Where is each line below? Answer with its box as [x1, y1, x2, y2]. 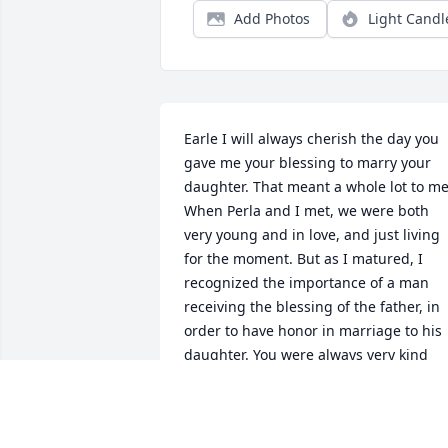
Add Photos [234, 9, 310, 29]
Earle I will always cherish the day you [184, 129, 439, 149]
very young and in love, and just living [184, 225, 440, 245]
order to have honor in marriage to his [184, 321, 442, 341]
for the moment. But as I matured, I [184, 249, 423, 269]
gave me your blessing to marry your [184, 153, 431, 173]
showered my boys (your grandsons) [184, 393, 427, 413]
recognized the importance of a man [184, 273, 429, 293]
